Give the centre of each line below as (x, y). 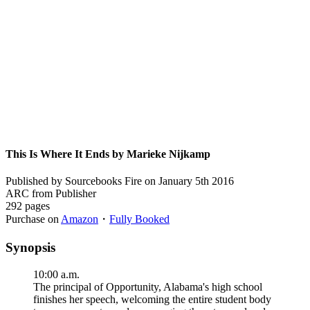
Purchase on (33, 219)
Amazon (80, 219)
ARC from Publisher (51, 194)
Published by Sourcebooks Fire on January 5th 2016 (120, 181)
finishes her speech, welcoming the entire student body (152, 299)
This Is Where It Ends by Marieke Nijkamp (108, 154)
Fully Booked (139, 219)
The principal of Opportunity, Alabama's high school (148, 286)
